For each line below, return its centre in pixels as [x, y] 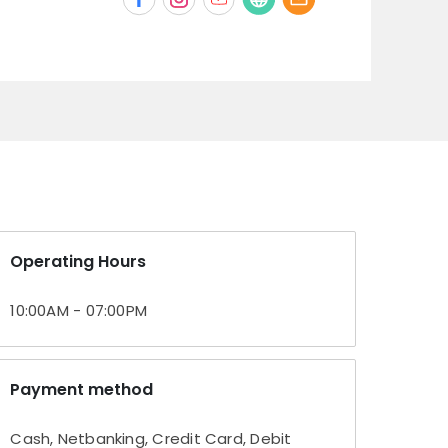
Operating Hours [78, 262]
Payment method [82, 390]
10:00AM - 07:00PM [79, 311]
